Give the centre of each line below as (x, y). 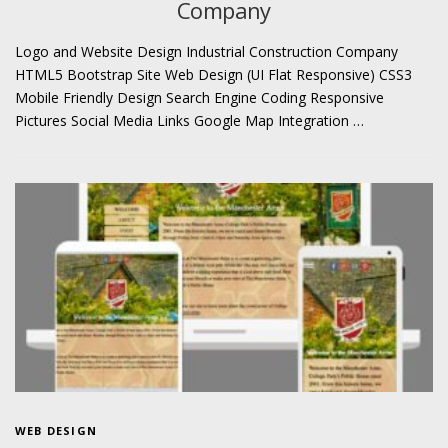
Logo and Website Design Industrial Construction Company (206, 51)
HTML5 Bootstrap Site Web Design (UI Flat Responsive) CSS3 (213, 74)
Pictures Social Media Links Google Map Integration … (189, 120)
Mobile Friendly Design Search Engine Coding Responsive (199, 97)
